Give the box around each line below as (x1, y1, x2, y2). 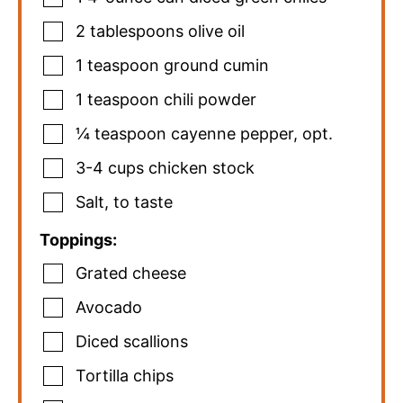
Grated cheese (76, 263, 186, 282)
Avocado (76, 297, 142, 317)
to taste (113, 192, 173, 211)
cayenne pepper (171, 123, 293, 143)
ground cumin (164, 55, 269, 75)
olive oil (188, 21, 245, 40)
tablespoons (90, 21, 184, 40)
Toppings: (40, 229, 117, 249)
